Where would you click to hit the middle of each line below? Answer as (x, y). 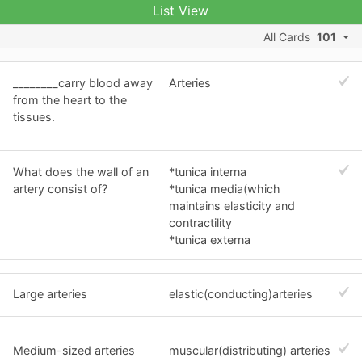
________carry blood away (83, 82)
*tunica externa (210, 239)
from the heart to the (70, 99)
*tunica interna (208, 171)
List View (181, 11)
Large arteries (50, 294)
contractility (201, 222)
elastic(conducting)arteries (241, 294)
